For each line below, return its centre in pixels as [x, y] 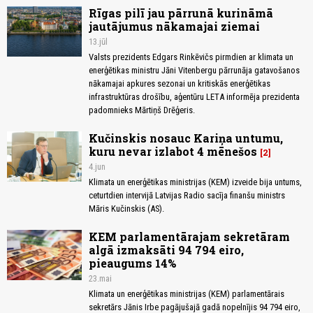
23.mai [100, 279]
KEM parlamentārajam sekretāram [189, 237]
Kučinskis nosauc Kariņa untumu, [186, 138]
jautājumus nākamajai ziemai [174, 27]
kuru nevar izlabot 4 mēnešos [173, 152]
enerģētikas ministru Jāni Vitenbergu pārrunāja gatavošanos [194, 71]
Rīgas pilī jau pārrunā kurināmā [181, 13]
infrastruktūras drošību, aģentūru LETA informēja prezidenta [194, 97]
